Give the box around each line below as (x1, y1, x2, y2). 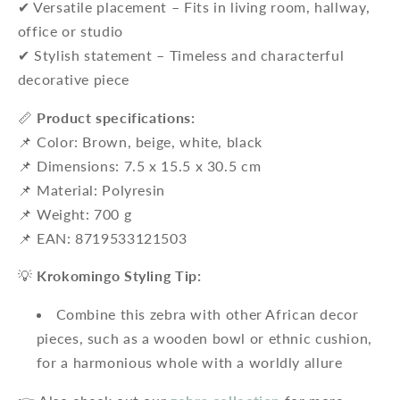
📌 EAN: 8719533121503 (17, 229, 187, 246)
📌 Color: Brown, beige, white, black (17, 132, 262, 150)
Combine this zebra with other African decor (55, 305, 359, 323)
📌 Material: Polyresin (17, 180, 165, 198)
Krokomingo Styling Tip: (37, 267, 202, 285)
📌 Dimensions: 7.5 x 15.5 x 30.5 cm (17, 156, 262, 174)
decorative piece (17, 70, 129, 87)
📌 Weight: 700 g (17, 204, 132, 222)
